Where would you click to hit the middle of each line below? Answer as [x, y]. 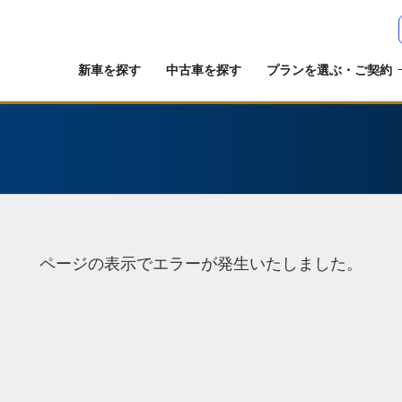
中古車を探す [204, 70]
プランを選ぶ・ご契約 [329, 70]
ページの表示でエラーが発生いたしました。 [201, 264]
